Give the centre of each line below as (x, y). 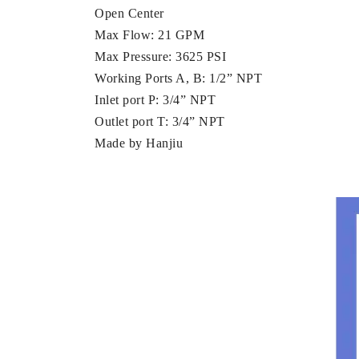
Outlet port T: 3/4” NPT (160, 121)
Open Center (129, 13)
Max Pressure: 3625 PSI (160, 56)
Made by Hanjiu (139, 143)
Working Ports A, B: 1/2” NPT (178, 78)
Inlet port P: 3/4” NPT (155, 99)
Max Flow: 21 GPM (149, 34)
